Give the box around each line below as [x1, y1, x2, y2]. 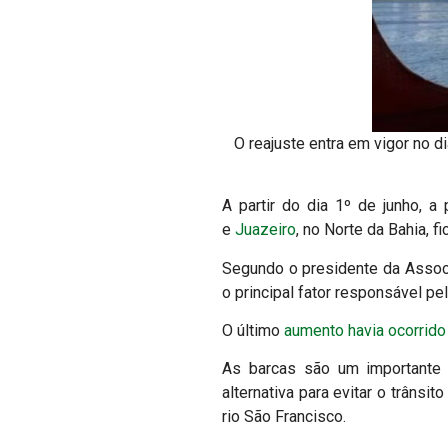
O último [222, 321, 280, 341]
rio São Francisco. [222, 407, 346, 427]
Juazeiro [235, 220, 296, 240]
